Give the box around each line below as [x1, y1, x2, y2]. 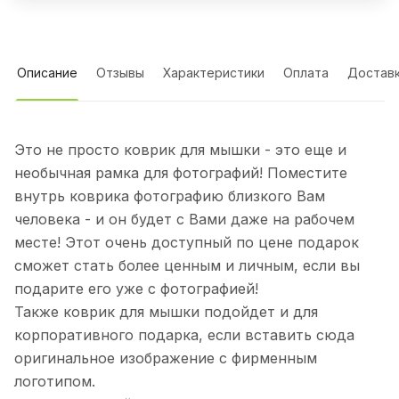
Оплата [283, 65, 329, 81]
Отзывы [96, 65, 144, 81]
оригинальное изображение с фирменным [14, 349, 317, 368]
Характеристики [163, 65, 265, 81]
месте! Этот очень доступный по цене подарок [14, 233, 359, 252]
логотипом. [14, 372, 95, 391]
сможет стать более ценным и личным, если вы [14, 256, 360, 275]
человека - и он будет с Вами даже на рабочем [14, 210, 354, 229]
